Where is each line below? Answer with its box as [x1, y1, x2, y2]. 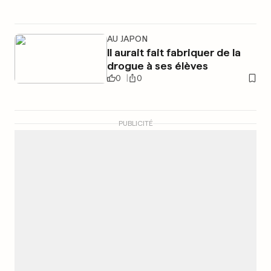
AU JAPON [106, 34, 148, 44]
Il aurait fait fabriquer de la [106, 46, 241, 59]
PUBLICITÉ [118, 119, 153, 128]
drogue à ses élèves [106, 59, 208, 72]
